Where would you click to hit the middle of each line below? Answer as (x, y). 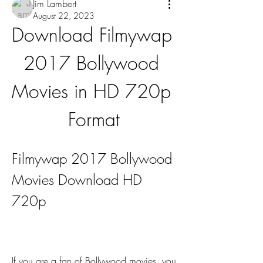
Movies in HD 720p (91, 91)
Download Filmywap (92, 35)
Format (94, 119)
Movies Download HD (77, 180)
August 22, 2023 (64, 16)
